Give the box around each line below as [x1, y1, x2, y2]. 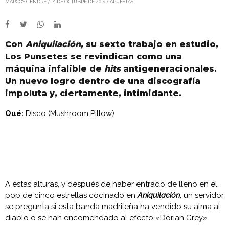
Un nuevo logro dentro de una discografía [5, 76, 200, 86]
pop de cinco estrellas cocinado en [5, 190, 138, 200]
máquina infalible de [5, 63, 104, 74]
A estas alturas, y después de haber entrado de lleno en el [5, 179, 217, 189]
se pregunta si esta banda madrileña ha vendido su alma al [5, 201, 220, 211]
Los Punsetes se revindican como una [5, 51, 182, 61]
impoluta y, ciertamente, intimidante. [5, 88, 181, 98]
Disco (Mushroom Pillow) [24, 108, 114, 118]
